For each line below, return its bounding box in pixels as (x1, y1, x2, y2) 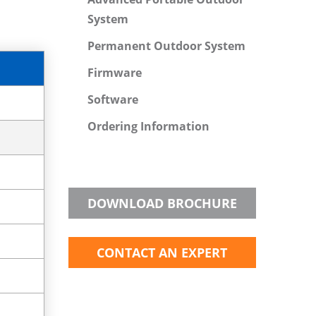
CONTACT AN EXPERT (97, 243, 228, 261)
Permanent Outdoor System (87, 37, 245, 54)
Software (87, 91, 138, 107)
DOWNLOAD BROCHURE (87, 194, 237, 212)
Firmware (87, 64, 142, 80)
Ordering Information (87, 118, 209, 134)
